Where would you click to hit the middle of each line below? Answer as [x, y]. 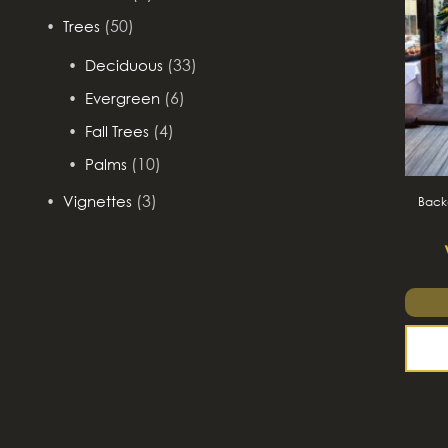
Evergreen [122, 98]
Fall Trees [117, 131]
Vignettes [97, 201]
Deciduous [124, 65]
